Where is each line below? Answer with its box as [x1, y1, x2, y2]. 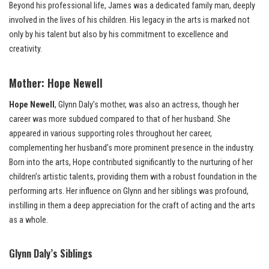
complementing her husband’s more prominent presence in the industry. [9, 143, 255, 154]
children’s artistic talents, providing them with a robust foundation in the [9, 172, 257, 183]
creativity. [9, 44, 42, 55]
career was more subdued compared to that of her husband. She [9, 114, 231, 125]
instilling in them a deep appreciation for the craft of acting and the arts [9, 201, 255, 211]
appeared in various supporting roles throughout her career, [9, 128, 212, 139]
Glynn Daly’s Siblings [9, 246, 92, 261]
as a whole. [9, 215, 48, 226]
